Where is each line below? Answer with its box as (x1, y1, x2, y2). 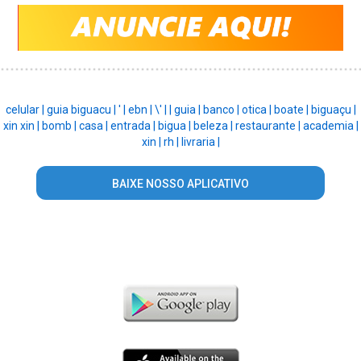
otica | (241, 102, 274, 116)
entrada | (110, 118, 158, 132)
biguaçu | (310, 102, 356, 116)
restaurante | (234, 118, 303, 132)
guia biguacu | (46, 102, 118, 116)
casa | (78, 118, 110, 132)
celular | (5, 102, 47, 116)
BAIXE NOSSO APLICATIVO (111, 176, 249, 190)
